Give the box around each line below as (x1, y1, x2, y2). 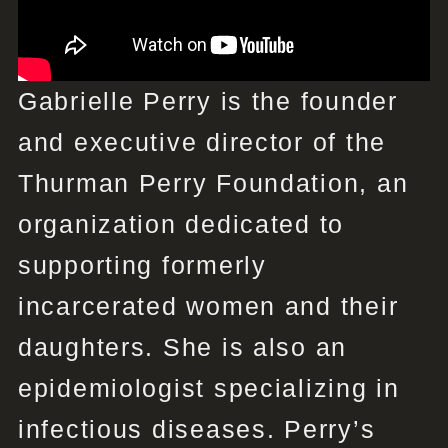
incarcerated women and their (17, 292, 399, 321)
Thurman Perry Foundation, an (17, 169, 409, 198)
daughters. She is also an (17, 333, 348, 362)
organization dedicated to (17, 210, 345, 239)
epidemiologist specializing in (17, 374, 400, 403)
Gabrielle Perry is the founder (17, 87, 398, 116)
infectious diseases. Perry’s (17, 415, 376, 444)
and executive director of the (17, 128, 387, 157)
